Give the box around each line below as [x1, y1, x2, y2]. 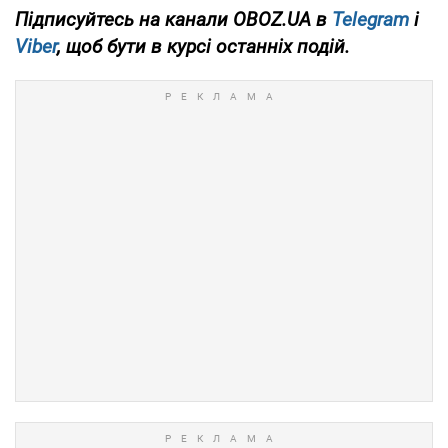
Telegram [332, 8, 409, 32]
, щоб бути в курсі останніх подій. [57, 35, 350, 59]
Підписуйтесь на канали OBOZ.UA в [15, 8, 332, 32]
